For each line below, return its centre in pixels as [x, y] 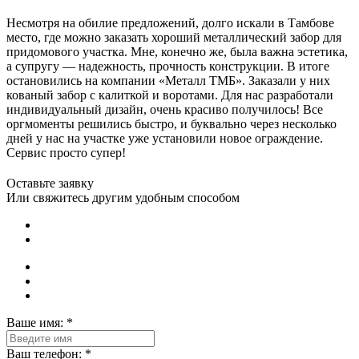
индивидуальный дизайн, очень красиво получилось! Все [165, 109]
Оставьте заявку [50, 183]
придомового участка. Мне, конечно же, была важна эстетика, [177, 51]
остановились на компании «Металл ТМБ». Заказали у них [168, 80]
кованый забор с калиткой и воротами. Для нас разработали [170, 95]
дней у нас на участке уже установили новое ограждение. [165, 138]
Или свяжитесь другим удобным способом [123, 197]
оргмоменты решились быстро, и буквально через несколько [171, 123]
